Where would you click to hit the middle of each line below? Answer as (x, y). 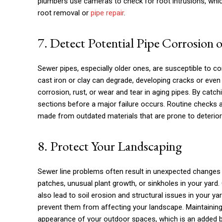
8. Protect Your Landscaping (110, 146)
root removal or (64, 13)
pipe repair (107, 13)
